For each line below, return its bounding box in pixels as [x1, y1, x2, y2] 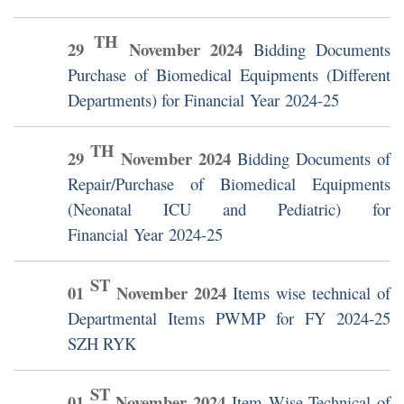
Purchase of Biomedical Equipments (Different [68, 63, 390, 87]
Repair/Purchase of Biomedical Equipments [68, 172, 390, 196]
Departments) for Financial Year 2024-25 [68, 88, 339, 112]
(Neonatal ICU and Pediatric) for [68, 197, 390, 221]
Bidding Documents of [237, 147, 390, 170]
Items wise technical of [233, 281, 390, 305]
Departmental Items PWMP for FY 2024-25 [68, 307, 390, 330]
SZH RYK [68, 332, 136, 355]
